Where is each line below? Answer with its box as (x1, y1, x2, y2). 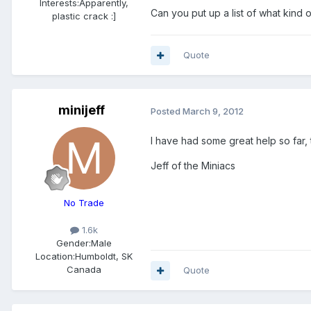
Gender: (56, 237, 91, 249)
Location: (35, 251, 75, 262)
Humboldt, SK (75, 251, 133, 262)
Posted (151, 105, 183, 117)
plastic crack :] (52, 10, 116, 22)
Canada (67, 264, 101, 276)
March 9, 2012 (183, 105, 244, 117)
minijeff (58, 103, 105, 118)
